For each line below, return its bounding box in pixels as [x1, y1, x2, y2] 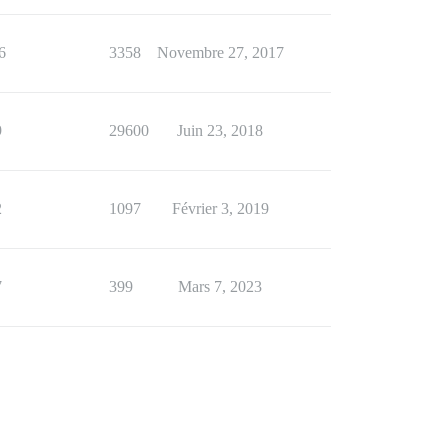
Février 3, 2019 [171, 199, 269, 217]
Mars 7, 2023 [178, 277, 262, 295]
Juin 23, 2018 [177, 121, 263, 139]
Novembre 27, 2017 [156, 43, 284, 61]
